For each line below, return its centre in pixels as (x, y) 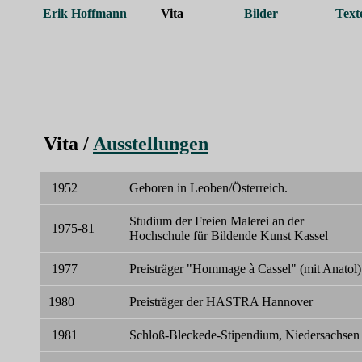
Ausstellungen (151, 143)
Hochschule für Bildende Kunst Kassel (229, 235)
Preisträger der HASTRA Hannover (221, 301)
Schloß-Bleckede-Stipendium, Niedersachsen (244, 335)
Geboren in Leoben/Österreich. (208, 187)
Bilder (261, 13)
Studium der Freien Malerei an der (217, 221)
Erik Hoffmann (85, 13)
